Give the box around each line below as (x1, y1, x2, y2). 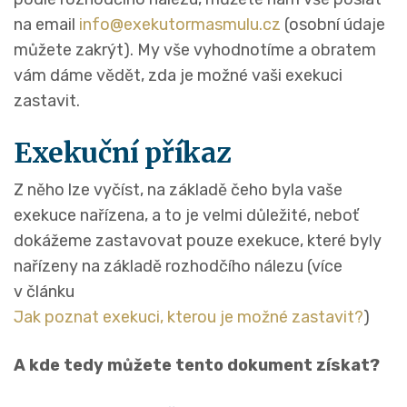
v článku (14, 282, 78, 303)
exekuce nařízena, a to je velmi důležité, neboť (14, 205, 359, 226)
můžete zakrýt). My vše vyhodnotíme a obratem (14, 40, 376, 61)
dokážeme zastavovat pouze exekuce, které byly (14, 231, 382, 252)
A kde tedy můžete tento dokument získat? (14, 355, 380, 376)
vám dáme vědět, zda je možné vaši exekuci (14, 65, 342, 86)
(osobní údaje (281, 15, 385, 35)
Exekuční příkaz (14, 135, 232, 171)
